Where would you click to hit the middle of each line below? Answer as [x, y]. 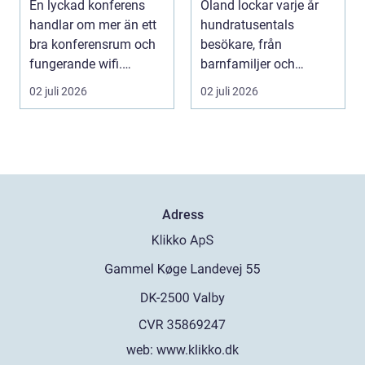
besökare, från [241, 44]
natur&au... [232, 83]
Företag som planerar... [95, 83]
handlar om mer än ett [93, 24]
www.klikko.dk [198, 350]
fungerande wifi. [76, 64]
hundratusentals [247, 24]
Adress [182, 214]
